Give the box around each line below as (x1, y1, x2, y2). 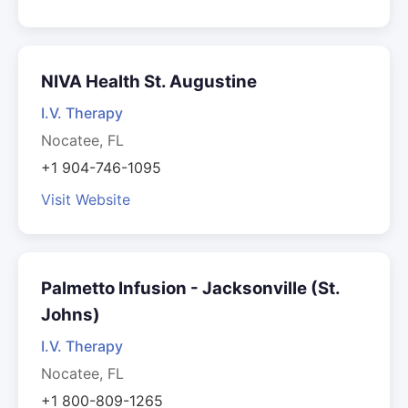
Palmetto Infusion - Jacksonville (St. (41, 278, 340, 299)
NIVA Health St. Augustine (41, 71, 257, 92)
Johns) (41, 304, 100, 325)
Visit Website (41, 190, 130, 209)
